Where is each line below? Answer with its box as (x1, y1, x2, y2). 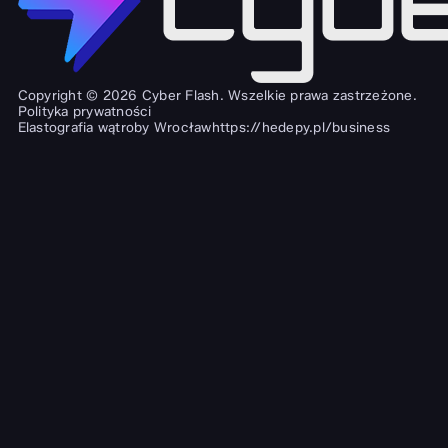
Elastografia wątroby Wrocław (17, 119, 212, 136)
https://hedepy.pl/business (211, 119, 390, 136)
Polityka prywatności (17, 103, 152, 120)
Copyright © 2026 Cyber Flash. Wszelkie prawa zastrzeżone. (17, 87, 417, 104)
